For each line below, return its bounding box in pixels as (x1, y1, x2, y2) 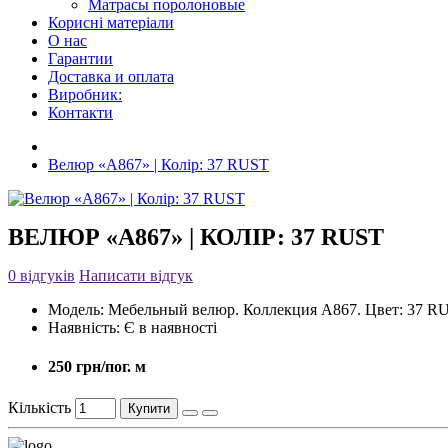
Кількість (8, 398, 71, 416)
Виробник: (48, 86, 122, 103)
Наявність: (48, 319, 120, 337)
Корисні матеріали (48, 14, 174, 31)
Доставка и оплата (48, 68, 174, 85)
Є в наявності (120, 319, 217, 337)
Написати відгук (79, 267, 193, 285)
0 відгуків (8, 267, 75, 285)
